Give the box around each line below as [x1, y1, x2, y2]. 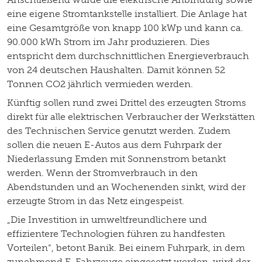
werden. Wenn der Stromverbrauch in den [7, 167, 198, 178]
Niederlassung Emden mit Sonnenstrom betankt [7, 153, 226, 164]
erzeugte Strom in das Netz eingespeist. [7, 195, 184, 206]
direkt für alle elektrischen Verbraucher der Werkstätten [7, 111, 255, 122]
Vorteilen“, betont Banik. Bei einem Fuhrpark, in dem [7, 242, 245, 253]
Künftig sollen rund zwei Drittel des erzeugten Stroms [7, 96, 246, 108]
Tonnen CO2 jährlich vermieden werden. [7, 78, 193, 89]
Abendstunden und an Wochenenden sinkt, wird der [7, 181, 246, 192]
